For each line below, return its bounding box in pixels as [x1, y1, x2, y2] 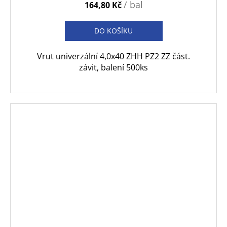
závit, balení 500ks [79, 62, 148, 73]
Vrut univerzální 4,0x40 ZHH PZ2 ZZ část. [37, 51, 190, 62]
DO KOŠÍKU [94, 26, 133, 36]
